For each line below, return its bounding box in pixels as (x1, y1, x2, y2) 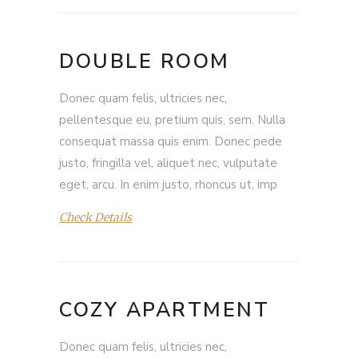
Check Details (59, 210, 132, 225)
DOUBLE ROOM (59, 48, 230, 75)
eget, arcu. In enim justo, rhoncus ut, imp (59, 177, 277, 193)
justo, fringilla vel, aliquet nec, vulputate (59, 155, 277, 171)
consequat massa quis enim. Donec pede (59, 133, 282, 149)
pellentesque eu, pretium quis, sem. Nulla (59, 112, 285, 128)
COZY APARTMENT (59, 296, 269, 324)
